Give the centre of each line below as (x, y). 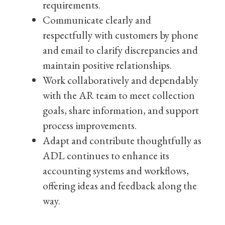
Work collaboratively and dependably (121, 80)
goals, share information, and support (121, 110)
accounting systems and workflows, (116, 171)
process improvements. (90, 125)
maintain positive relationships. (107, 65)
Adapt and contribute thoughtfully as (122, 140)
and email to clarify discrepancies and (120, 50)
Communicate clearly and (97, 20)
